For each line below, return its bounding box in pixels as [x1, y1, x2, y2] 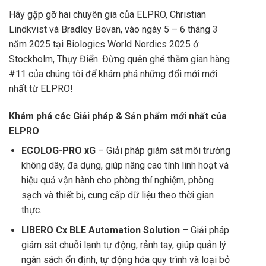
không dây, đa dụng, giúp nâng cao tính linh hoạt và [21, 159, 229, 171]
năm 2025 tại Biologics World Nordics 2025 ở [9, 39, 198, 50]
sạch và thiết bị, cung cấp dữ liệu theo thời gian [21, 189, 214, 201]
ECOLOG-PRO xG [21, 144, 96, 156]
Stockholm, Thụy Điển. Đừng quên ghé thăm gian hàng [9, 53, 230, 65]
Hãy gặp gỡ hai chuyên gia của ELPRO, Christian [9, 9, 206, 20]
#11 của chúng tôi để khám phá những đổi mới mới [9, 68, 217, 80]
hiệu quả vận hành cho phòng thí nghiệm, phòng [21, 174, 214, 186]
